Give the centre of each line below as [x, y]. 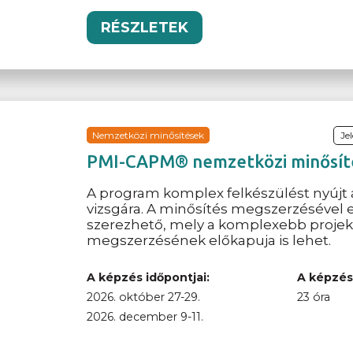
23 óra [313, 297]
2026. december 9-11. [145, 317]
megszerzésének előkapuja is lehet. [209, 241]
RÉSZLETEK [145, 27]
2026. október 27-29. [144, 297]
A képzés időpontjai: [149, 278]
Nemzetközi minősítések [149, 136]
